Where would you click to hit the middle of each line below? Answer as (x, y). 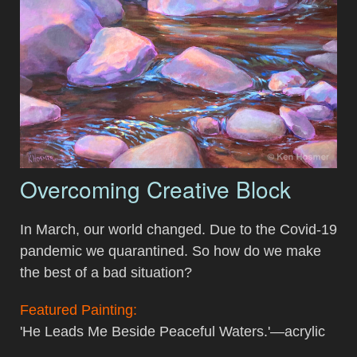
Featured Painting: (78, 310)
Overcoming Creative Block (155, 188)
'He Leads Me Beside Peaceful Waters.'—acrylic (173, 331)
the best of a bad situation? (106, 272)
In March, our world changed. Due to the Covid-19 (178, 229)
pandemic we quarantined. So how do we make (171, 251)
